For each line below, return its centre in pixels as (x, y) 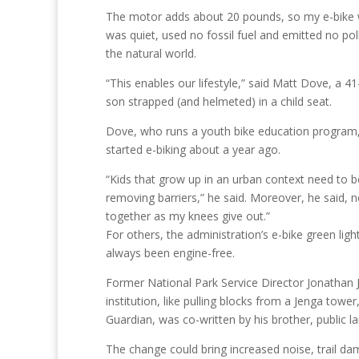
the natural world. (151, 53)
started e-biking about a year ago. (193, 149)
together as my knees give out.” (188, 216)
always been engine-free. (170, 253)
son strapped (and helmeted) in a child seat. (219, 101)
